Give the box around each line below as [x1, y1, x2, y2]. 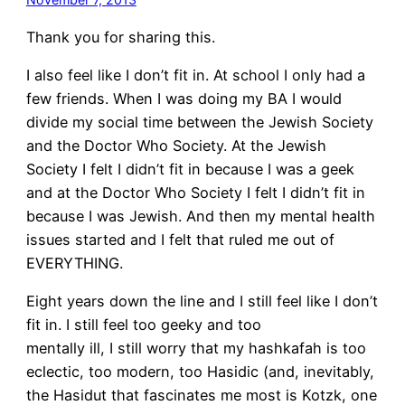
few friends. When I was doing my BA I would [25, 89, 342, 108]
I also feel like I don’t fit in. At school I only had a [25, 65, 365, 84]
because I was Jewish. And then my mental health [25, 206, 375, 225]
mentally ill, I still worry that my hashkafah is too [25, 339, 366, 358]
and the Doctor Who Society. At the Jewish [25, 136, 326, 155]
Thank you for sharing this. [25, 27, 215, 46]
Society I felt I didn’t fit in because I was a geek [25, 159, 354, 178]
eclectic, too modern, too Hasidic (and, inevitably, [25, 363, 374, 381]
